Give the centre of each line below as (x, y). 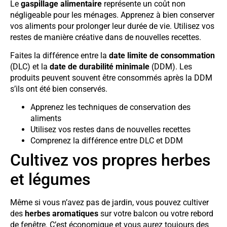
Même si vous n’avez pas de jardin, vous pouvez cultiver (109, 203)
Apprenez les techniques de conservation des (110, 107)
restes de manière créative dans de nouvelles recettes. (106, 37)
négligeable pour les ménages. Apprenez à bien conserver (112, 15)
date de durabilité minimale (100, 67)
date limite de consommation (162, 56)
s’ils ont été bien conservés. (59, 89)
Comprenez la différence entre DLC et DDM (107, 141)
